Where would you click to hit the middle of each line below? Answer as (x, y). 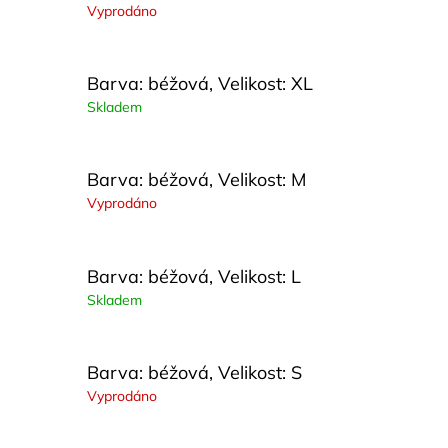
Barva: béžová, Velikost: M (196, 180)
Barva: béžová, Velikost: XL (200, 84)
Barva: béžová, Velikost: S (194, 372)
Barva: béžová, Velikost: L (194, 276)
